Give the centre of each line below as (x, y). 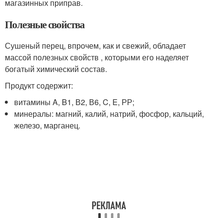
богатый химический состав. (56, 69)
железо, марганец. (47, 125)
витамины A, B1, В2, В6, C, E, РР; (74, 102)
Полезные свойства (45, 24)
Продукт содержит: (39, 85)
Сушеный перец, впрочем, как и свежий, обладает (95, 45)
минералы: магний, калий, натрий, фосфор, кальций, (109, 114)
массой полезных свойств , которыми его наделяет (97, 57)
